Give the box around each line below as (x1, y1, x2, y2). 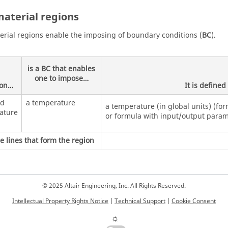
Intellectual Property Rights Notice (12, 196, 108, 206)
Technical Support (115, 196, 165, 206)
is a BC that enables (27, 63, 95, 74)
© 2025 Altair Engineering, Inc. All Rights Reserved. (42, 181, 186, 190)
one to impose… (34, 73, 89, 84)
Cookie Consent (172, 196, 216, 206)
